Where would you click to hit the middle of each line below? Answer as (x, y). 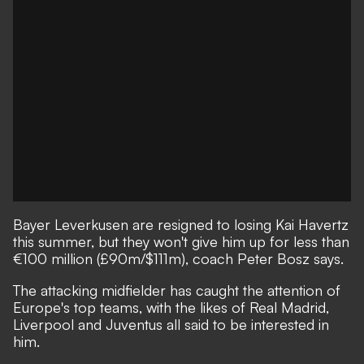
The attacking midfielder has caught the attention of (177, 290)
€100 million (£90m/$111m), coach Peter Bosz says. (178, 258)
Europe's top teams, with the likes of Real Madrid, (171, 307)
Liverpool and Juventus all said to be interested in (171, 324)
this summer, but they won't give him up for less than (181, 241)
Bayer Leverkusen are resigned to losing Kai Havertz (181, 224)
